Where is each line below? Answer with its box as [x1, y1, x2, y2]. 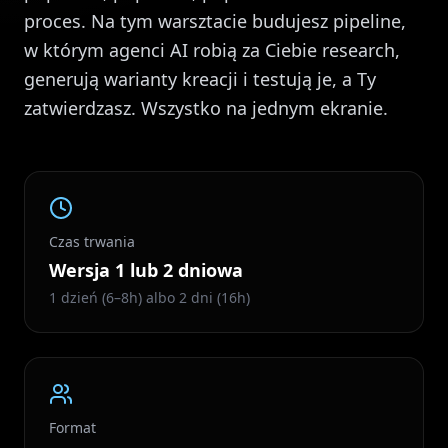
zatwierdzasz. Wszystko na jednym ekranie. [24, 96, 388, 120]
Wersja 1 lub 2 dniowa [49, 258, 243, 282]
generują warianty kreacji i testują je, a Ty [24, 67, 376, 91]
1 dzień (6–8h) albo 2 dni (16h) [49, 288, 250, 307]
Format [49, 418, 96, 437]
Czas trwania [49, 232, 135, 251]
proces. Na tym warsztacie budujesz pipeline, [24, 9, 406, 33]
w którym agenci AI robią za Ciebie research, [24, 38, 400, 62]
